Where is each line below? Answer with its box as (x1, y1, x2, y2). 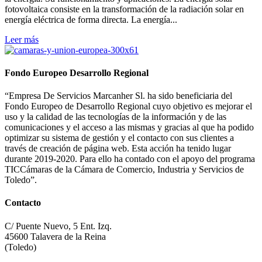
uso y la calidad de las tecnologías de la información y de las (5, 112, 226, 122)
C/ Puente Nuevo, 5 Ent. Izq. (5, 220, 112, 231)
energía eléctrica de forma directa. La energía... (5, 14, 177, 25)
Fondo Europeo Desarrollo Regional (5, 67, 149, 78)
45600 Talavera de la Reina (5, 231, 106, 242)
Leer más (5, 34, 39, 44)
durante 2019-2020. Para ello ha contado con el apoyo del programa (5, 154, 255, 164)
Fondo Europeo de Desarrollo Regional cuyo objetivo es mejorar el (5, 101, 252, 112)
